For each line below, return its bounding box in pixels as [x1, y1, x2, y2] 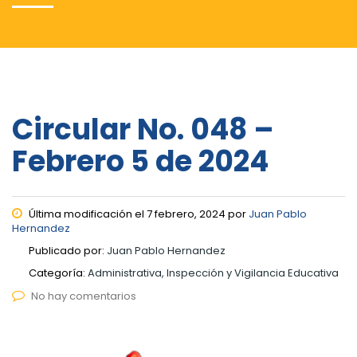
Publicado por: [29, 242, 107, 258]
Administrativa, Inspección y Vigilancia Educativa [88, 265, 339, 280]
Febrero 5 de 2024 [12, 140, 269, 182]
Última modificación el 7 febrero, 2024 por [26, 206, 249, 222]
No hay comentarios [31, 288, 136, 304]
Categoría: [29, 265, 88, 280]
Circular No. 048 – [12, 108, 274, 150]
